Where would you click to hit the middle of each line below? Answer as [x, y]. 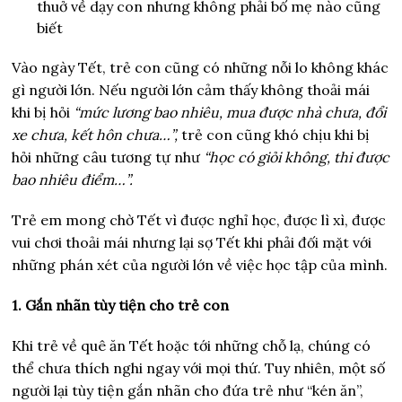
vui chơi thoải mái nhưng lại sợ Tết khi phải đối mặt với [192, 242]
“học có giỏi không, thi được [295, 157]
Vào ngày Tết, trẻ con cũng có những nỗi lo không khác [201, 67]
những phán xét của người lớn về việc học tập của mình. [200, 264]
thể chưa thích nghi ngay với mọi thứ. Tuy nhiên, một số [199, 367]
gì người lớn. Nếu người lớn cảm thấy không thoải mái [191, 89]
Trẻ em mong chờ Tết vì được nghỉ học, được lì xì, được [199, 219]
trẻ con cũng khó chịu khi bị [274, 134]
